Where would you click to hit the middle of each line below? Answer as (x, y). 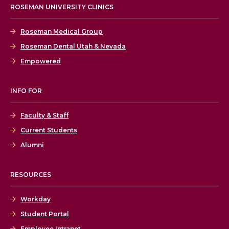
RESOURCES (31, 175)
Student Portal (45, 214)
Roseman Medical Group (62, 32)
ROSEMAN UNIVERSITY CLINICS (62, 7)
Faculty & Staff (44, 116)
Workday (36, 199)
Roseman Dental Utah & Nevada (73, 47)
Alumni (32, 145)
